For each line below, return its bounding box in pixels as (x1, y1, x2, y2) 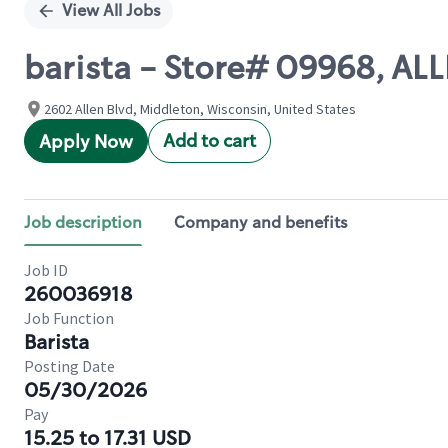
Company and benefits (174, 212, 348, 233)
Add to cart (163, 129, 256, 153)
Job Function (24, 308, 114, 328)
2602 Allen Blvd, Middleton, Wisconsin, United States (44, 100, 356, 118)
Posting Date (24, 356, 115, 376)
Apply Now (39, 130, 133, 154)
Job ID (24, 260, 68, 280)
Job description (24, 212, 142, 233)
